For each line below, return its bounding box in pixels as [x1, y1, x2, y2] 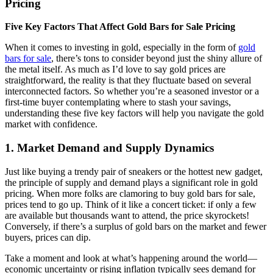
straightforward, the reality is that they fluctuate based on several [5, 75, 251, 86]
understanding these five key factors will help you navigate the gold [5, 108, 264, 119]
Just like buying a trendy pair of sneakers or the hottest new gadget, [5, 166, 263, 177]
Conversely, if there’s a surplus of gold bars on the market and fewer [5, 221, 266, 232]
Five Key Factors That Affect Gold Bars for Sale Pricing [5, 21, 235, 32]
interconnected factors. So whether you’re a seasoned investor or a [5, 86, 259, 97]
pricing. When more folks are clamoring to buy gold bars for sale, [5, 188, 255, 199]
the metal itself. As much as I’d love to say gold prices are [5, 64, 225, 75]
